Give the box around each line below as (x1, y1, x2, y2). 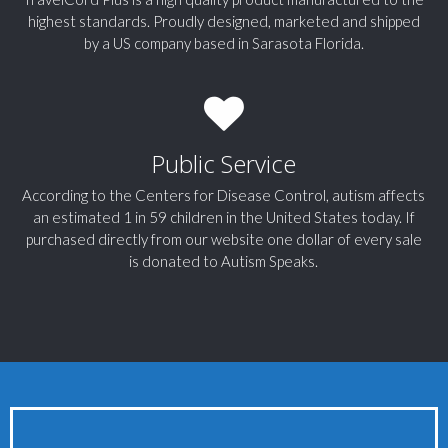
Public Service (151, 147, 297, 181)
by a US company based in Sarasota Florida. (83, 34, 364, 53)
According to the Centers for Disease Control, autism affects (22, 186, 426, 205)
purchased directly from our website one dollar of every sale (25, 230, 422, 249)
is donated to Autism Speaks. (129, 252, 319, 271)
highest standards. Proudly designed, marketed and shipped (27, 12, 420, 31)
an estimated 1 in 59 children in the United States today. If (32, 208, 415, 227)
